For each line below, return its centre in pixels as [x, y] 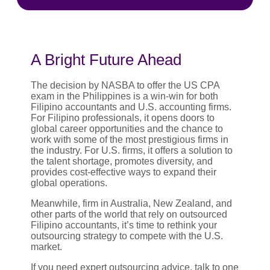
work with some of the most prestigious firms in [130, 140]
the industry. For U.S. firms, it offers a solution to [132, 151]
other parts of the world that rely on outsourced [129, 215]
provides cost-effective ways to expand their [124, 172]
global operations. [69, 183]
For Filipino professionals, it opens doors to [123, 118]
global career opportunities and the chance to [127, 129]
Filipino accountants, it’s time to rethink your [124, 225]
